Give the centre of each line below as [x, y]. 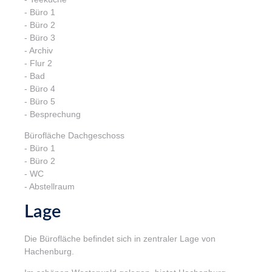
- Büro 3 [40, 37]
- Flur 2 [38, 63]
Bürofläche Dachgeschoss [74, 136]
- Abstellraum [49, 187]
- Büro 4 [40, 88]
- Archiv [39, 50]
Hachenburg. [49, 251]
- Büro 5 [40, 101]
